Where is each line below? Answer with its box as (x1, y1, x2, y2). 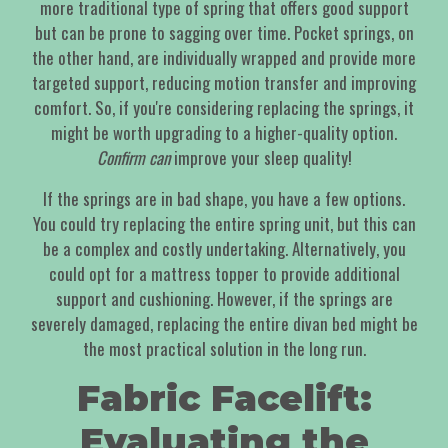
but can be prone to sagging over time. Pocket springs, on (34, 20, 414, 46)
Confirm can (96, 145, 170, 171)
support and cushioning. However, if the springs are (55, 286, 393, 312)
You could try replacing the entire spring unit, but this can (32, 211, 416, 237)
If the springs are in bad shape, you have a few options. (43, 186, 405, 212)
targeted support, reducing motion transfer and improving (32, 70, 416, 96)
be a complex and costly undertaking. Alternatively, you (42, 236, 406, 262)
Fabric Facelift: (76, 376, 372, 421)
